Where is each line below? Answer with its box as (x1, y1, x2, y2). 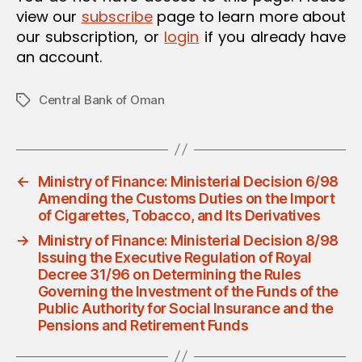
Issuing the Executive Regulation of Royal (37, 248, 312, 266)
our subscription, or (16, 26, 165, 47)
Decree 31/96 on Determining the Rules (37, 265, 301, 283)
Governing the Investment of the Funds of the (37, 282, 339, 300)
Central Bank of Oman (39, 91, 165, 107)
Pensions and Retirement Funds (37, 316, 249, 334)
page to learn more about (152, 6, 347, 27)
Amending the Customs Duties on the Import (37, 189, 335, 207)
